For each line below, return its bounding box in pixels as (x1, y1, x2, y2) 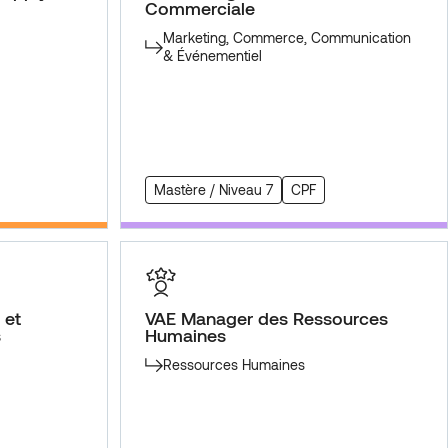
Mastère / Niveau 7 (154, 181, 273, 199)
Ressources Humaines (162, 356, 305, 374)
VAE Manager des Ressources (145, 307, 388, 330)
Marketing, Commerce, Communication (162, 29, 411, 47)
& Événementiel (162, 47, 262, 65)
